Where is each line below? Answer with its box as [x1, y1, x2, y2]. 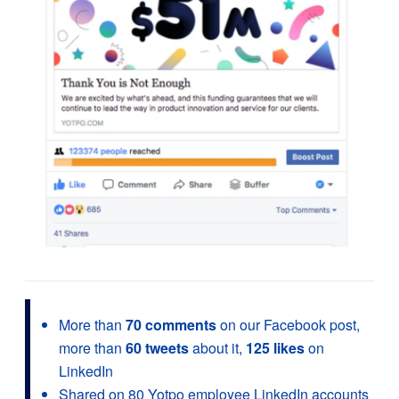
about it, [189, 337, 246, 358]
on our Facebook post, [216, 313, 360, 335]
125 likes [246, 337, 305, 358]
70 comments [126, 313, 216, 335]
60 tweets [126, 337, 189, 358]
